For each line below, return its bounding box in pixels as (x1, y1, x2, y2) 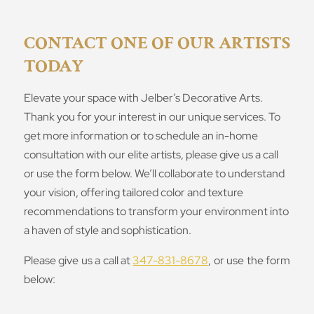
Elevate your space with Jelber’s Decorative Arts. (23, 90, 263, 106)
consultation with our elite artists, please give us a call (23, 147, 278, 163)
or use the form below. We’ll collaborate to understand (23, 166, 285, 182)
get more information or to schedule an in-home (23, 128, 258, 144)
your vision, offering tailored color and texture (23, 185, 243, 200)
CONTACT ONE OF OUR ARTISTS (23, 31, 290, 55)
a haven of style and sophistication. (23, 223, 191, 238)
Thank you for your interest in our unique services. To (23, 109, 280, 125)
